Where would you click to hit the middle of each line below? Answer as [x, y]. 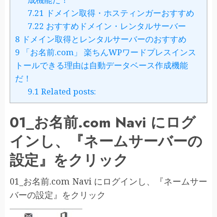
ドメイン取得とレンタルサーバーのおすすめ [103, 39]
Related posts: [67, 92]
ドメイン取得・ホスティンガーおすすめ [119, 13]
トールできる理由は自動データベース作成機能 [101, 65]
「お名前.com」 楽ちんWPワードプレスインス [108, 52]
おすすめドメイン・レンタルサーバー [115, 26]
